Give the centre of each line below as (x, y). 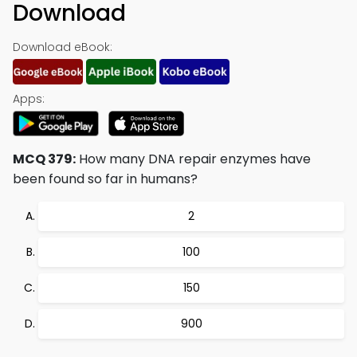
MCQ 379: (44, 159)
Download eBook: (63, 47)
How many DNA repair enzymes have (193, 159)
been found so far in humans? (105, 179)
